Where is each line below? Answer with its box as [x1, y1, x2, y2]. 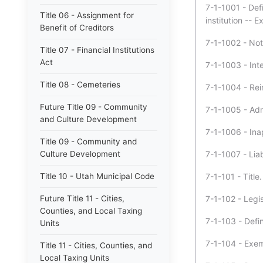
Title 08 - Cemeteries [40, 80, 120, 89]
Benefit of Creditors [40, 23, 114, 32]
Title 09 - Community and [40, 137, 137, 146]
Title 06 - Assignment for [40, 11, 134, 20]
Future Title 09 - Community [40, 102, 147, 112]
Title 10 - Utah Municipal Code [40, 171, 154, 181]
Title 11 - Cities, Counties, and [40, 241, 152, 250]
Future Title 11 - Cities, [40, 194, 124, 203]
